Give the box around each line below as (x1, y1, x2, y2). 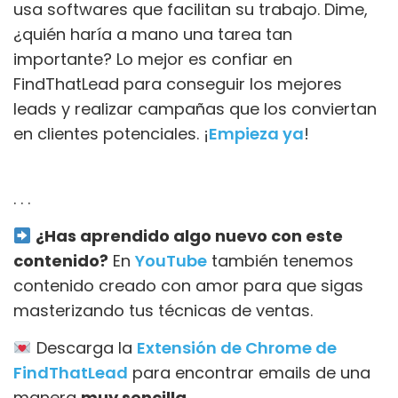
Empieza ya (209, 122, 304, 145)
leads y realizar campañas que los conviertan (13, 97, 377, 120)
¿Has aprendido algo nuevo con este (35, 224, 343, 247)
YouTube (135, 249, 207, 272)
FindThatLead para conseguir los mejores (13, 72, 342, 95)
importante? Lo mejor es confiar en (13, 47, 292, 70)
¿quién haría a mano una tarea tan (13, 22, 292, 45)
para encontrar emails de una (128, 362, 370, 385)
